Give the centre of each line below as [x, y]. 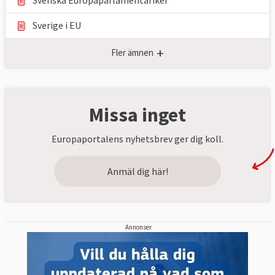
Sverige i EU [57, 25]
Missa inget [137, 114]
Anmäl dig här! [137, 171]
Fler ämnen [133, 53]
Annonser [139, 227]
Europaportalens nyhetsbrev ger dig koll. [137, 138]
